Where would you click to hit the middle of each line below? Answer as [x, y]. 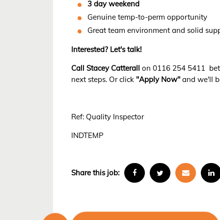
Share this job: [96, 172]
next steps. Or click [104, 79]
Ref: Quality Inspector [108, 116]
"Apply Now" [158, 79]
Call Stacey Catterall [106, 68]
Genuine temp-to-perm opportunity [148, 17]
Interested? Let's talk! [107, 49]
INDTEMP [88, 135]
